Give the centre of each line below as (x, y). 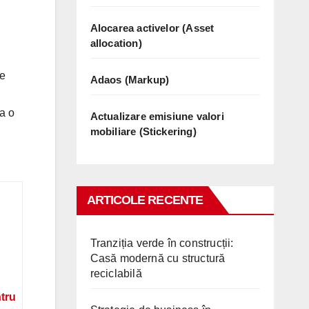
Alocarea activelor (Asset (152, 28)
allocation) (116, 43)
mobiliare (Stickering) (143, 131)
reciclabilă (116, 273)
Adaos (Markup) (130, 79)
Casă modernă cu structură (158, 258)
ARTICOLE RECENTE (145, 200)
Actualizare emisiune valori (157, 116)
